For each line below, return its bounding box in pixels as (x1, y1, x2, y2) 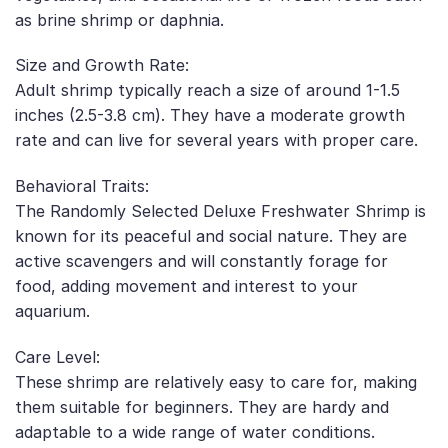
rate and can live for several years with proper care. (15, 130, 418, 151)
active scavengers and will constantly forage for (15, 251, 388, 272)
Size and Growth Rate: (15, 55, 189, 76)
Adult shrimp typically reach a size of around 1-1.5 (15, 80, 400, 101)
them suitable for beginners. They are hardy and (15, 396, 389, 417)
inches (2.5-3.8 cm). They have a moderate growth (15, 105, 405, 126)
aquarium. (15, 301, 90, 322)
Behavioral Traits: (15, 176, 149, 197)
